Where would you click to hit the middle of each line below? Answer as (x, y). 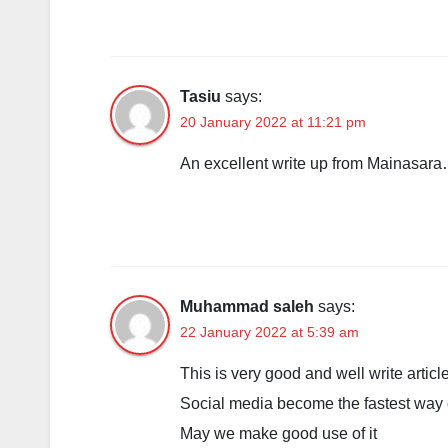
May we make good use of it (278, 433)
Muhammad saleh (247, 306)
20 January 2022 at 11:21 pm (273, 122)
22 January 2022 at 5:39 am (269, 332)
